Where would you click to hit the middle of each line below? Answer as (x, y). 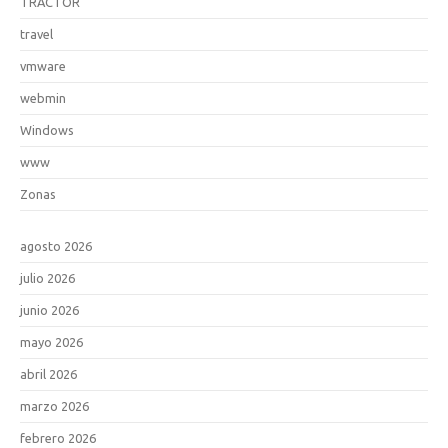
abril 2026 (48, 373)
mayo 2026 (51, 341)
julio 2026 (47, 277)
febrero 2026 (58, 437)
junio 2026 (49, 309)
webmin (43, 97)
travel (36, 33)
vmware (43, 65)
